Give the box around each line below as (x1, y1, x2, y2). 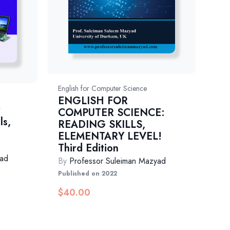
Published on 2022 (58, 169, 118, 179)
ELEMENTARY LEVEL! (58, 129, 162, 144)
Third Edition (58, 141, 119, 156)
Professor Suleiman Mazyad (69, 155, 166, 167)
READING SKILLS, (58, 117, 146, 132)
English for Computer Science (58, 83, 147, 94)
